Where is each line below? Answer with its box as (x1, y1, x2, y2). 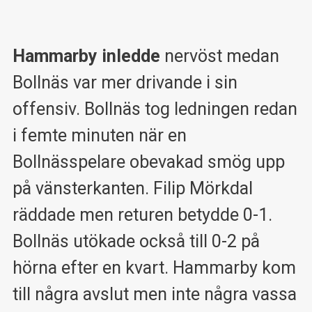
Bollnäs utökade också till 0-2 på (12, 231, 260, 251)
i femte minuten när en (12, 125, 187, 146)
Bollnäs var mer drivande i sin (12, 72, 237, 93)
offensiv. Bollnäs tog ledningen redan (12, 98, 297, 119)
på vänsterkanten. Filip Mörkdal (12, 178, 253, 198)
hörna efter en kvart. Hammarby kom (12, 257, 296, 278)
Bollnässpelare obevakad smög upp (12, 151, 285, 172)
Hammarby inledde (12, 45, 164, 66)
